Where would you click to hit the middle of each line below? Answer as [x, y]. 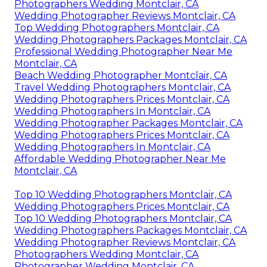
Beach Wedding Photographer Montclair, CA [121, 76]
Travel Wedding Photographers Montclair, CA [122, 88]
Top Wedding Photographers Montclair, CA [117, 28]
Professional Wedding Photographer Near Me [123, 52]
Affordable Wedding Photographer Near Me [120, 159]
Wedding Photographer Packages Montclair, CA [128, 123]
